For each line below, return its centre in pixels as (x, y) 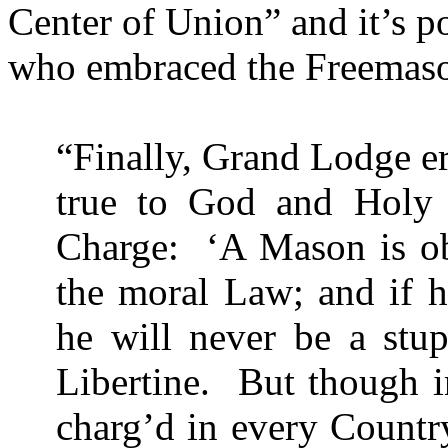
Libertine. (133, 381)
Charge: (117, 246)
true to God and (205, 201)
